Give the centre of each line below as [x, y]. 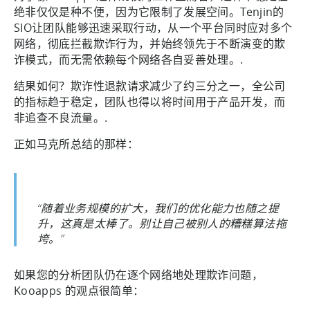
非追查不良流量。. [61, 117]
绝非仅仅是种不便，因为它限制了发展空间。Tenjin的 [149, 11]
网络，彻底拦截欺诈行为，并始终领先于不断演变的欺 [150, 43]
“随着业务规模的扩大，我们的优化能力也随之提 [158, 208]
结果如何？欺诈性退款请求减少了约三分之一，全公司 [150, 85]
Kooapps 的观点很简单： [79, 290]
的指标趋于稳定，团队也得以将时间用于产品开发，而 [150, 101]
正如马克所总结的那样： [76, 144]
